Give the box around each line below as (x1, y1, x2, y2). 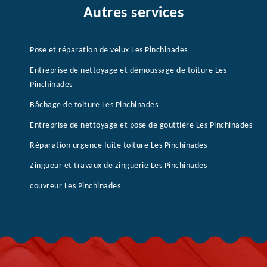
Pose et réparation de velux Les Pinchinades (30, 46, 188, 55)
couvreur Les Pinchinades (30, 182, 120, 191)
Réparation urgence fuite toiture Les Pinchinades (30, 141, 207, 150)
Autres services (83, 5, 184, 21)
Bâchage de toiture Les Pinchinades (30, 101, 158, 110)
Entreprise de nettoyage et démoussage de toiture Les (30, 66, 226, 75)
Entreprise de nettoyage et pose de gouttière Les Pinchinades (30, 121, 252, 130)
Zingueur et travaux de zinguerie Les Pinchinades (30, 162, 207, 170)
